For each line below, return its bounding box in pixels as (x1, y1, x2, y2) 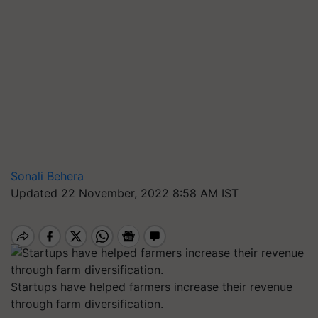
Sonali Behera (11, 169, 84, 183)
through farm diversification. (11, 297, 163, 311)
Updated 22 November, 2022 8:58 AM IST (11, 186, 238, 200)
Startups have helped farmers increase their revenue (11, 280, 292, 294)
